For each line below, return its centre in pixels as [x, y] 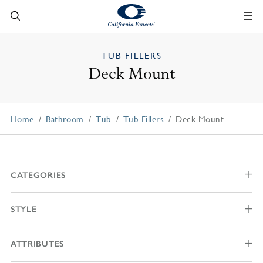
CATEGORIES [38, 175]
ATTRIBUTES [37, 244]
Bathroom [65, 119]
